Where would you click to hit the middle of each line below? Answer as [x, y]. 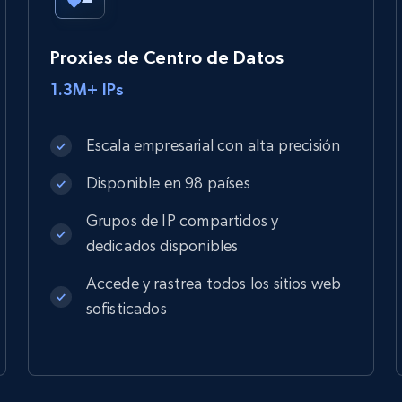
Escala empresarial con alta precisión [213, 144]
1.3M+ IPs [87, 89]
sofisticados [126, 308]
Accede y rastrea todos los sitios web [214, 283]
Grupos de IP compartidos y [182, 220]
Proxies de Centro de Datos [167, 57]
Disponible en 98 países [168, 182]
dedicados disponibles [162, 245]
